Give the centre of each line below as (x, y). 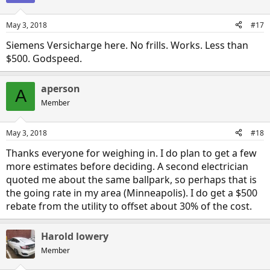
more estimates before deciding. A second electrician (127, 166)
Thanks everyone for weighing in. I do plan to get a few (131, 153)
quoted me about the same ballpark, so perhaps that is (131, 179)
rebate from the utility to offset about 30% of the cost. (129, 206)
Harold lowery (75, 236)
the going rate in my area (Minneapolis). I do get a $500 (132, 193)
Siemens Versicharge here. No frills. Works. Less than (127, 45)
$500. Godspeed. (44, 58)
